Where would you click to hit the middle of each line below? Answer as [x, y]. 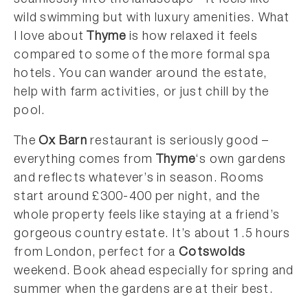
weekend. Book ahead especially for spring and [154, 272]
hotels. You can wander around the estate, [141, 75]
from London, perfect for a [97, 253]
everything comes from [85, 161]
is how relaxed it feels [192, 37]
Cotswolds [212, 253]
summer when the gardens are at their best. [144, 290]
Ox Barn [63, 142]
